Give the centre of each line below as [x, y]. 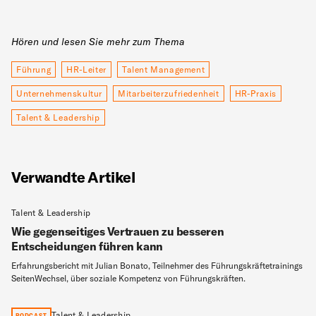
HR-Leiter [86, 69]
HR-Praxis [256, 93]
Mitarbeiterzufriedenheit [169, 93]
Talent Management [163, 69]
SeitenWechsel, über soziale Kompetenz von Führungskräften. [128, 279]
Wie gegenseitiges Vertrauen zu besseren [118, 232]
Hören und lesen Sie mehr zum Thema [98, 41]
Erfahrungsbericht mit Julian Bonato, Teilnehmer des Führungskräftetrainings [157, 266]
